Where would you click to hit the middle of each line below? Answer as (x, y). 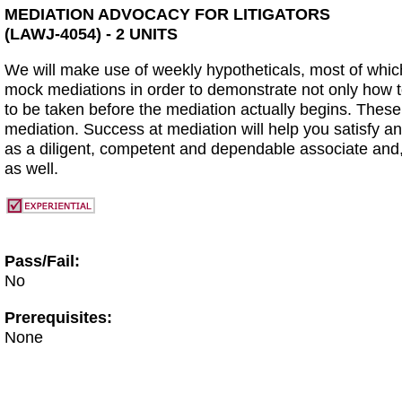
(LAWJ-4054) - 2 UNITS (91, 34)
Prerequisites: (58, 317)
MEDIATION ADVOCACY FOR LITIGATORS (167, 14)
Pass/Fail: (42, 261)
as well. (31, 169)
